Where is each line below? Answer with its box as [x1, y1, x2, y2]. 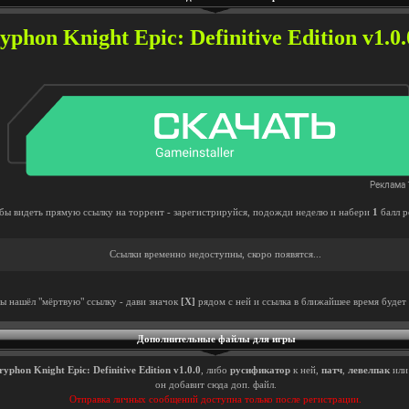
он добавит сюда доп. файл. [154, 380, 277, 390]
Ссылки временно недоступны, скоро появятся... [110, 249, 321, 259]
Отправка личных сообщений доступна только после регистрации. [69, 394, 362, 404]
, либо [201, 365, 230, 375]
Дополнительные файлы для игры [137, 334, 296, 344]
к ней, [290, 365, 321, 375]
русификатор [230, 365, 290, 375]
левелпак [348, 365, 390, 375]
